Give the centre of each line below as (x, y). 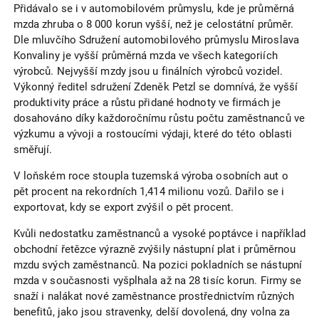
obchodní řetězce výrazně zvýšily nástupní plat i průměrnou (155, 250)
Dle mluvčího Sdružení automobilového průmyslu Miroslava (156, 40)
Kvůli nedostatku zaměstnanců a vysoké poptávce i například (159, 234)
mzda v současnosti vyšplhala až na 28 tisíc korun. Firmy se (157, 281)
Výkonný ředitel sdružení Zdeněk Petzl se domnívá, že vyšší (156, 87)
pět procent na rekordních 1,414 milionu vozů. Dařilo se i (149, 192)
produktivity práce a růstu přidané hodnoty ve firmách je (147, 103)
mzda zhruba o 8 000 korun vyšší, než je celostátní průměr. (153, 25)
